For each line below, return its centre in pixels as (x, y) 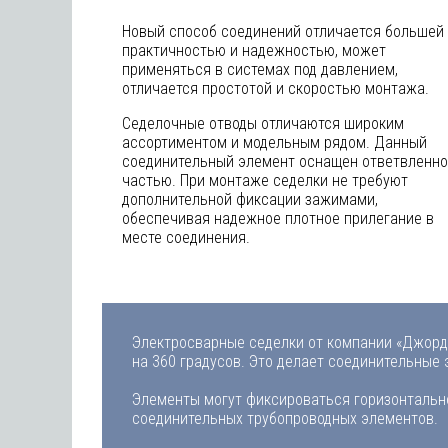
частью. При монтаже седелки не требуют (265, 180)
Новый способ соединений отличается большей (283, 31)
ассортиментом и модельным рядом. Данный (274, 142)
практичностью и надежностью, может (254, 50)
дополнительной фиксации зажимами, (250, 199)
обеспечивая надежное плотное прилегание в (278, 218)
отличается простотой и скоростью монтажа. (275, 88)
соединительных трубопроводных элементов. (285, 418)
